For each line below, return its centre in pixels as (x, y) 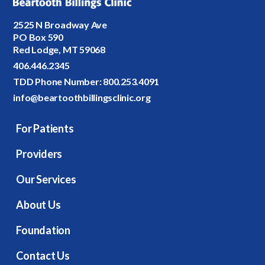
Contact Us (43, 255)
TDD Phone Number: (57, 81)
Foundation (43, 230)
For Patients (45, 128)
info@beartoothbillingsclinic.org (82, 97)
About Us (38, 204)
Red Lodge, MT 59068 (59, 49)
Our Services (46, 179)
